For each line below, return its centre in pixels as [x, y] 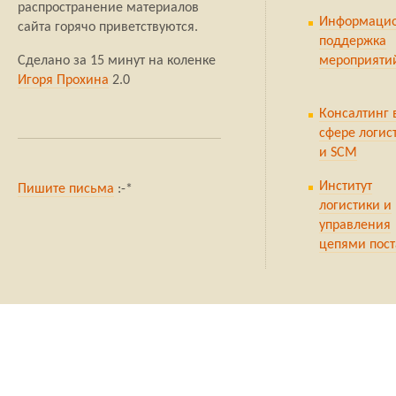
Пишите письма [66, 190]
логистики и [355, 206]
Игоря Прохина [63, 81]
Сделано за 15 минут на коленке [117, 61]
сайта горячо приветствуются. [108, 28]
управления [355, 226]
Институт [346, 187]
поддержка [353, 42]
